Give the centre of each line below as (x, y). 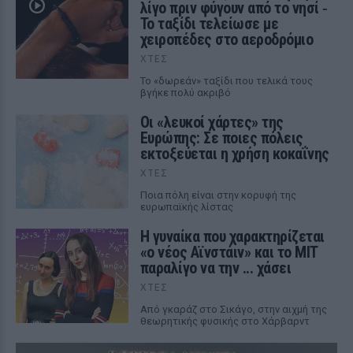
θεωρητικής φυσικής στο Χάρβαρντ (225, 321)
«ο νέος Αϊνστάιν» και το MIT (229, 252)
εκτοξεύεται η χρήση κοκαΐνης (234, 154)
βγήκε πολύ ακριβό (185, 93)
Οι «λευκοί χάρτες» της (212, 122)
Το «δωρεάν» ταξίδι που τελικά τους (226, 81)
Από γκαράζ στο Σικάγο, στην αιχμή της (233, 309)
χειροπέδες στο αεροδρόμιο (227, 39)
